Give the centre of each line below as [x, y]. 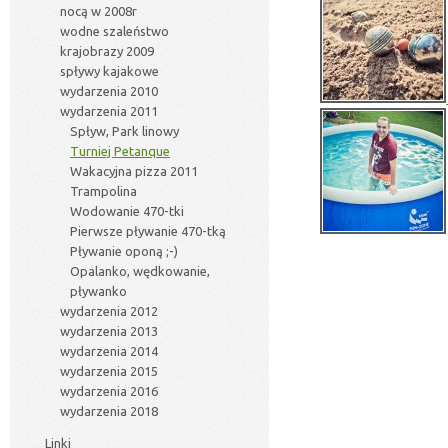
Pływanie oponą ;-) [124, 251]
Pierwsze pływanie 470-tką [148, 231]
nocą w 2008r [98, 11]
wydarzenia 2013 [109, 331]
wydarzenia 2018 [109, 411]
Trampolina [103, 191]
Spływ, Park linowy [124, 131]
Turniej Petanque [120, 151]
